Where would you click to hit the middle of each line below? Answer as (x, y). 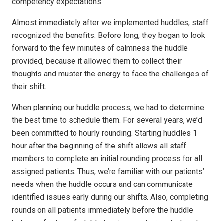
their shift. (29, 87)
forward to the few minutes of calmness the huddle (100, 48)
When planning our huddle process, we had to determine (108, 107)
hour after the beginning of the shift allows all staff (99, 146)
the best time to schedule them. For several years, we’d (107, 120)
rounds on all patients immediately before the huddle (103, 210)
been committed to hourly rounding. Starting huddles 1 (105, 133)
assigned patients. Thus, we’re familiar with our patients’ (108, 171)
